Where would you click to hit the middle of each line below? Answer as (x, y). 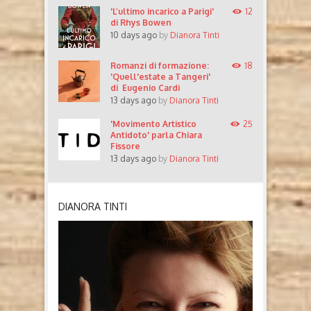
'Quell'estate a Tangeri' (160, 77)
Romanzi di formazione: (160, 66)
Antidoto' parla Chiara (156, 135)
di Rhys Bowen (141, 23)
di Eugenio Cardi (145, 88)
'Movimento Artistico (153, 124)
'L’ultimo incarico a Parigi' (162, 12)
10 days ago (134, 35)
